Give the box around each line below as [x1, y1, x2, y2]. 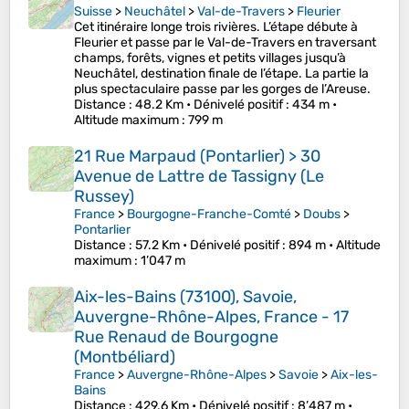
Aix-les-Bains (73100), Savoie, [74, 287, 297, 308]
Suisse [74, 4, 112, 20]
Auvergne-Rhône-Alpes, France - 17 [74, 307, 349, 328]
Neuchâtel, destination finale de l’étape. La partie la [74, 66, 369, 82]
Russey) [74, 186, 134, 207]
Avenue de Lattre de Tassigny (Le [74, 166, 324, 187]
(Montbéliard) [74, 347, 175, 368]
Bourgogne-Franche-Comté [127, 206, 291, 223]
